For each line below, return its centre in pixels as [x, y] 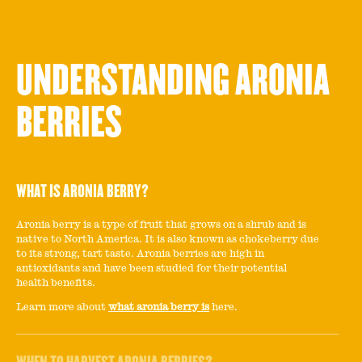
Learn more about [62, 307]
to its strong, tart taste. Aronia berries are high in [140, 254]
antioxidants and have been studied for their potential [152, 268]
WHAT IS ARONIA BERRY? [82, 192]
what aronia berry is [159, 307]
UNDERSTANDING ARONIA [173, 81]
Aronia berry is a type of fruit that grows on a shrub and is [161, 225]
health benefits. [56, 283]
